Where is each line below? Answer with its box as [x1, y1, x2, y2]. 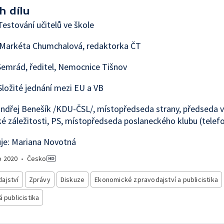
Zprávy [28, 175, 50, 184]
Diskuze [60, 175, 85, 184]
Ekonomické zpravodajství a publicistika [94, 175, 218, 184]
